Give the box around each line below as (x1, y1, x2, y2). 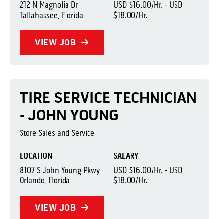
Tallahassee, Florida (20, 10, 83, 21)
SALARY (113, 151, 138, 161)
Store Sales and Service (20, 128, 94, 138)
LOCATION (20, 151, 52, 161)
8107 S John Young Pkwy (20, 165, 100, 175)
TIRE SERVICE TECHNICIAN (20, 89, 197, 107)
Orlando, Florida (20, 175, 70, 186)
